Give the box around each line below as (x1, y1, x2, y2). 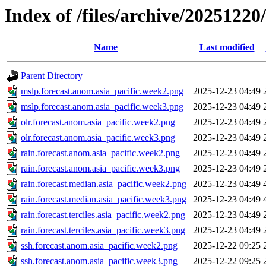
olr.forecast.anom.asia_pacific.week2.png (21, 117, 175, 128)
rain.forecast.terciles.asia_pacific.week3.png (21, 225, 185, 236)
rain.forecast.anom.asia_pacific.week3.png (21, 163, 180, 174)
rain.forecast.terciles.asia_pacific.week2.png (21, 210, 185, 220)
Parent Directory (21, 71, 83, 81)
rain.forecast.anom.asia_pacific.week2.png (21, 148, 180, 159)
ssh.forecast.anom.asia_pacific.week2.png (21, 240, 178, 251)
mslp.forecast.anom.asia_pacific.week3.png (21, 102, 183, 112)
